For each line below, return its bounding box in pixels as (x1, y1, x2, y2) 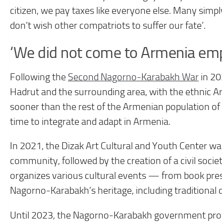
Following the (10, 71, 68, 83)
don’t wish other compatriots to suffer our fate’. (10, 19, 206, 31)
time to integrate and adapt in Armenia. (10, 115, 170, 127)
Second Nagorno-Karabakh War (68, 71, 199, 83)
